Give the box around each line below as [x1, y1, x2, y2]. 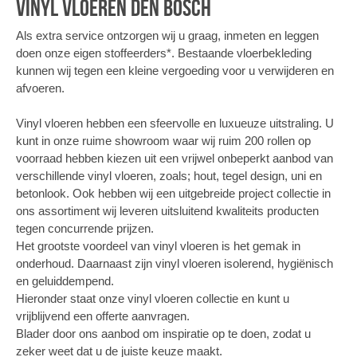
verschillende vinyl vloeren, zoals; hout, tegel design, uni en [16, 168, 322, 182]
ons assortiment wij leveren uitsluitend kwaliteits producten [16, 203, 319, 218]
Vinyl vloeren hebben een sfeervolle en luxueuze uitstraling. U [16, 116, 334, 130]
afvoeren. [16, 80, 65, 95]
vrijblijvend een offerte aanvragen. [16, 308, 190, 323]
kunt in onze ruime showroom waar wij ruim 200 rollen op [16, 133, 311, 147]
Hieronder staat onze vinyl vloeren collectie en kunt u [16, 291, 289, 305]
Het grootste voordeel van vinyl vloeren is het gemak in [16, 238, 300, 253]
